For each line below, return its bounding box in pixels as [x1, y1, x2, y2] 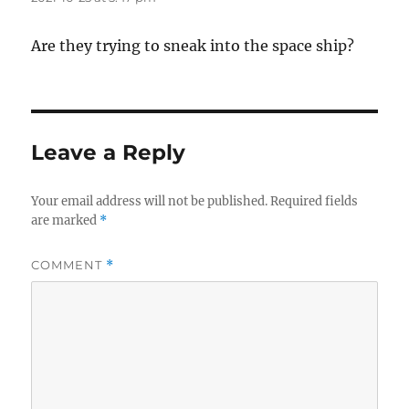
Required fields [270, 194, 359, 210]
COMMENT [31, 257, 107, 273]
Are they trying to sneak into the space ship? [31, 37, 355, 56]
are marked [31, 213, 100, 229]
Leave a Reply [31, 140, 186, 166]
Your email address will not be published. [31, 194, 268, 210]
